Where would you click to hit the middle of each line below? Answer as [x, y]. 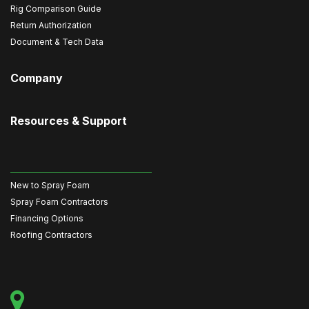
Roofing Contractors [51, 235]
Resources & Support [69, 121]
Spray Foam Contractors [59, 202]
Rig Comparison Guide [56, 9]
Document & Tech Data [57, 42]
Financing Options [47, 218]
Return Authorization [51, 25]
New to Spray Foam [50, 185]
